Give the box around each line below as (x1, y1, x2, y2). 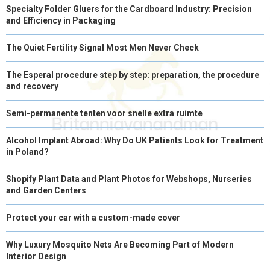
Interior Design (6, 251, 66, 261)
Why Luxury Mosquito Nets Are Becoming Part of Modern (6, 239, 234, 250)
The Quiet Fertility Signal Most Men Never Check (6, 42, 199, 52)
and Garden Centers (6, 185, 86, 195)
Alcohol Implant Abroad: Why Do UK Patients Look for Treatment (6, 135, 263, 145)
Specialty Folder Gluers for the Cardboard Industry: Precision (6, 4, 252, 14)
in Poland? (6, 146, 49, 157)
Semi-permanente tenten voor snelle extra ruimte (6, 108, 202, 118)
